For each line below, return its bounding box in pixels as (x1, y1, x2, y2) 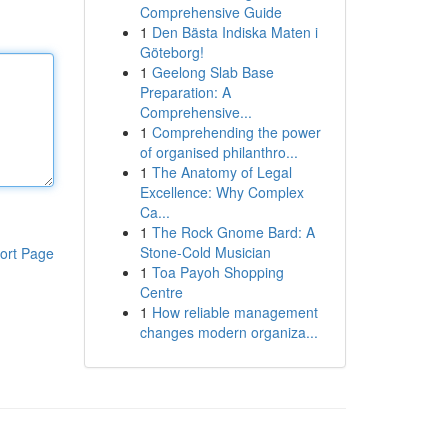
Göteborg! (139, 42, 204, 62)
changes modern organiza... (139, 322, 318, 342)
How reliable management (151, 302, 318, 322)
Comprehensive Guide (139, 2, 282, 22)
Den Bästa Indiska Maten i (151, 22, 318, 42)
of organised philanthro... (139, 142, 298, 162)
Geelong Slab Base (151, 62, 274, 82)
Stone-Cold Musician (139, 242, 271, 262)
